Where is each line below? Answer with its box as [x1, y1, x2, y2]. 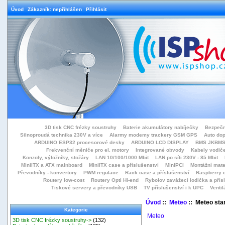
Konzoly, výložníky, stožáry [23, 155, 89, 160]
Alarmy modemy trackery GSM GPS [109, 132, 197, 138]
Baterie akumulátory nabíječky [123, 125, 198, 130]
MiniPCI [165, 162, 184, 168]
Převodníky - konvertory [18, 170, 77, 175]
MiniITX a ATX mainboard [21, 162, 82, 168]
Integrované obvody [135, 147, 184, 153]
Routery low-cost [43, 177, 84, 183]
